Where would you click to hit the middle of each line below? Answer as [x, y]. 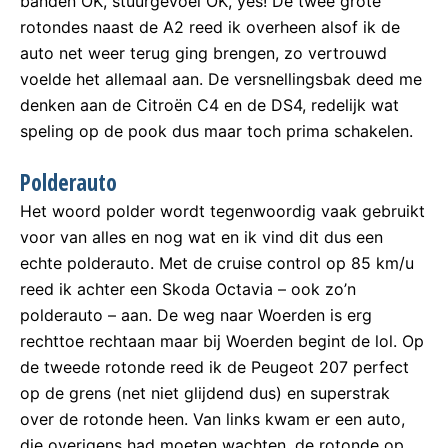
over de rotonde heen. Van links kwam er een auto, [212, 418]
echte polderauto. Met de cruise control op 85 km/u [217, 262]
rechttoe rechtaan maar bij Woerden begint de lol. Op [222, 340]
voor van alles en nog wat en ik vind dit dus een [201, 236]
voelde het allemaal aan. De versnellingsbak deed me [221, 79]
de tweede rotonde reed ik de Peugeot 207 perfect [214, 366]
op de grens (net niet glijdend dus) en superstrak [205, 392]
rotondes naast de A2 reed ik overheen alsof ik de [210, 27]
